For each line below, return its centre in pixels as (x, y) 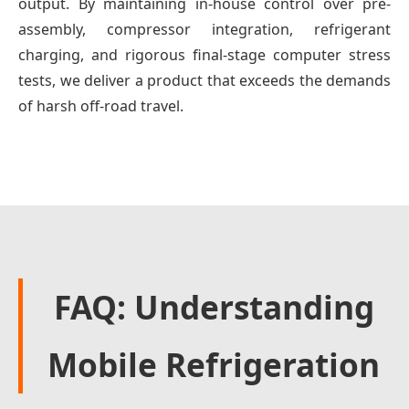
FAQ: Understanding (214, 307)
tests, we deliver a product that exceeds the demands (204, 80)
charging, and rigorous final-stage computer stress (204, 55)
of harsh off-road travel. (101, 106)
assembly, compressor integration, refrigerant (204, 29)
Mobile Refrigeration (214, 364)
